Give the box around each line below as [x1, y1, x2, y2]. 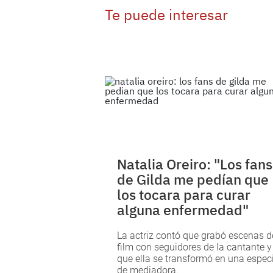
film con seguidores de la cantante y [117, 241, 272, 253]
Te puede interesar [105, 5, 228, 24]
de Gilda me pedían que [117, 170, 269, 189]
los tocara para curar [117, 185, 250, 204]
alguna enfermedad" [117, 200, 249, 219]
